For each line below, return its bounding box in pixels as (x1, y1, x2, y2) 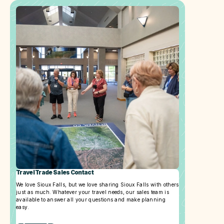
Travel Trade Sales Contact (16, 168, 93, 176)
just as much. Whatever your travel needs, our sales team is (16, 188, 169, 195)
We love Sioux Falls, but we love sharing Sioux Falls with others (16, 181, 179, 187)
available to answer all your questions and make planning (16, 196, 165, 202)
